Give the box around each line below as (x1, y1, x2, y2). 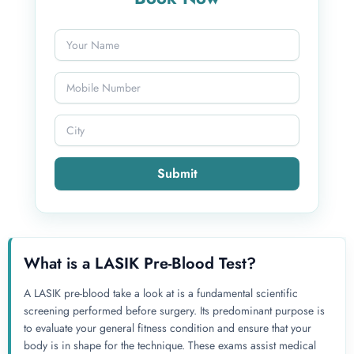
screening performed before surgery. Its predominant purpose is (24, 303, 325, 319)
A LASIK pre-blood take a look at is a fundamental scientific (24, 285, 298, 302)
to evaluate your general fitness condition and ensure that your (24, 320, 311, 337)
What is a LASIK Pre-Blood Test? (24, 252, 256, 276)
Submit (156, 164, 198, 183)
